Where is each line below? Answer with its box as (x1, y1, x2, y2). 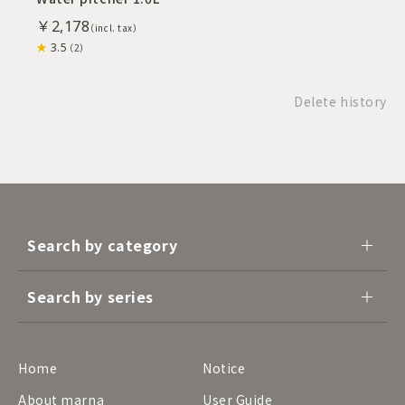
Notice (202, 358, 246, 377)
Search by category (27, 233, 178, 256)
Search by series (27, 285, 154, 307)
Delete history (294, 91, 387, 110)
